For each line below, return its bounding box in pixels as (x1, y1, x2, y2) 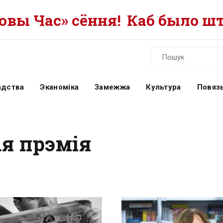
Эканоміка (40, 83, 79, 92)
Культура (146, 83, 181, 92)
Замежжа (95, 83, 130, 92)
